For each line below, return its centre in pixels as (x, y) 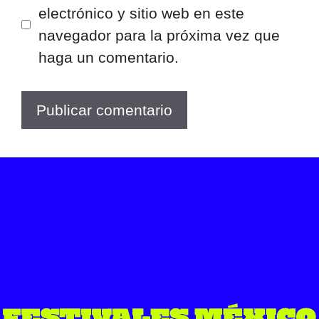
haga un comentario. (108, 58)
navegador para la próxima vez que (159, 36)
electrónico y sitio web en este (141, 14)
